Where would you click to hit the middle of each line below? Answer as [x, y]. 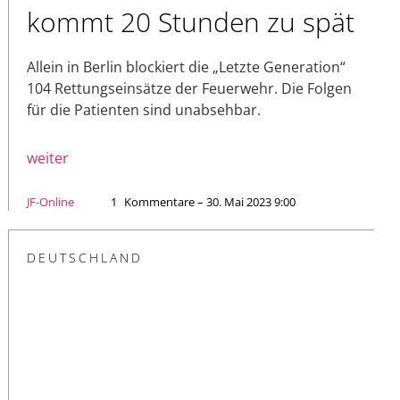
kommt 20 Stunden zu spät [191, 21]
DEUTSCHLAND [85, 257]
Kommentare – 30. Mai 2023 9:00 [210, 201]
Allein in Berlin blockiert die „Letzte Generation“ [186, 67]
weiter [48, 158]
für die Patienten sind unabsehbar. [144, 109]
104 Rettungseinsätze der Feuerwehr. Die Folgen [189, 88]
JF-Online [50, 201]
